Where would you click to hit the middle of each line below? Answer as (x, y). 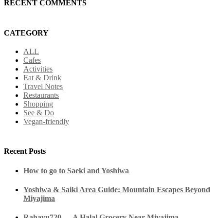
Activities (38, 69)
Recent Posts (25, 151)
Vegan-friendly (46, 121)
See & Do (39, 112)
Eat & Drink (42, 77)
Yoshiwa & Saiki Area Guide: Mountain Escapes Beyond (117, 190)
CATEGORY (26, 33)
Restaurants (41, 95)
